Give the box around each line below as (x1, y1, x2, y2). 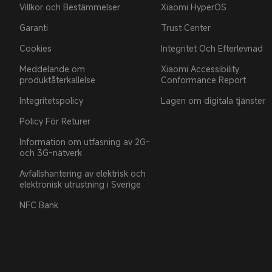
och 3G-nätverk (19, 146, 82, 158)
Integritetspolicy (19, 94, 83, 106)
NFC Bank (19, 199, 58, 211)
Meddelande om (19, 63, 85, 75)
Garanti (19, 21, 48, 33)
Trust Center (160, 21, 211, 33)
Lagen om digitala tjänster (160, 94, 265, 106)
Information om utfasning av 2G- (19, 135, 150, 148)
